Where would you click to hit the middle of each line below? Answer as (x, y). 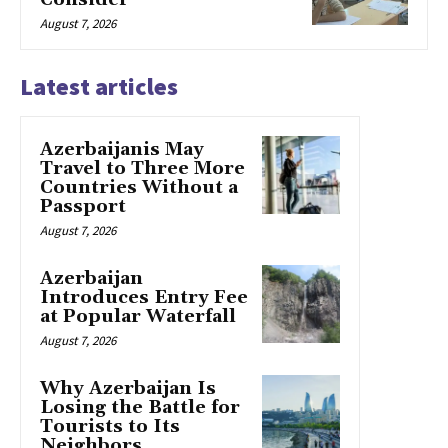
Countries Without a (139, 187)
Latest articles (99, 86)
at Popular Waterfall (138, 316)
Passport (83, 206)
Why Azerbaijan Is (128, 388)
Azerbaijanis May (122, 149)
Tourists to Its (110, 426)
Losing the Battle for (140, 407)
